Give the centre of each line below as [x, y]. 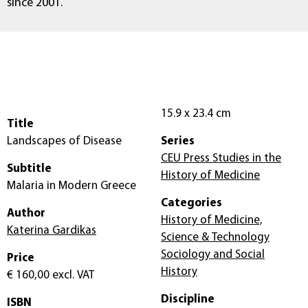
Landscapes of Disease [64, 141]
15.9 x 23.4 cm [223, 113]
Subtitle [29, 168]
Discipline [188, 299]
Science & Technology [215, 237]
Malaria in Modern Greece [71, 186]
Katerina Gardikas [52, 230]
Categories [191, 203]
